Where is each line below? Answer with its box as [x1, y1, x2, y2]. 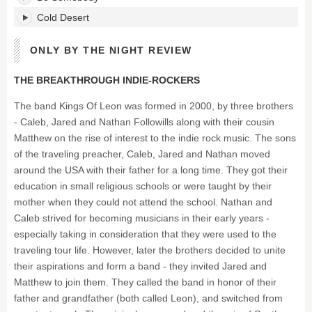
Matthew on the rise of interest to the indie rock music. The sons [14, 132, 296, 143]
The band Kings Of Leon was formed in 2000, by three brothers [14, 100, 293, 111]
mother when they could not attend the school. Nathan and [14, 196, 272, 208]
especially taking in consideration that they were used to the [14, 228, 276, 240]
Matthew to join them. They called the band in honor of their [14, 276, 276, 288]
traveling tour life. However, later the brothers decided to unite [14, 244, 286, 256]
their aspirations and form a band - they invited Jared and [14, 260, 267, 272]
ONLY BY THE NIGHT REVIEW [30, 45, 192, 56]
